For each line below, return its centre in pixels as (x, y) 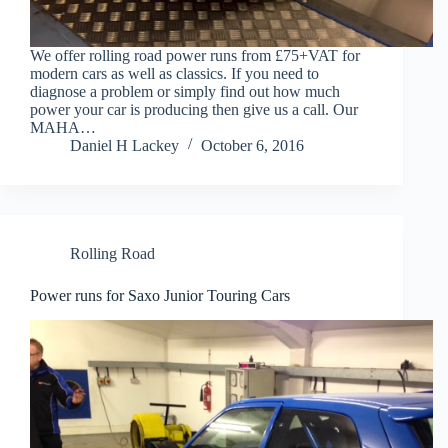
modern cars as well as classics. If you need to (174, 73)
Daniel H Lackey (124, 145)
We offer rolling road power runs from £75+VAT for (195, 55)
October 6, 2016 (252, 145)
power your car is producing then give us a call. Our (194, 109)
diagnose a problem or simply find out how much (185, 91)
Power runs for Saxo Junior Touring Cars (160, 295)
